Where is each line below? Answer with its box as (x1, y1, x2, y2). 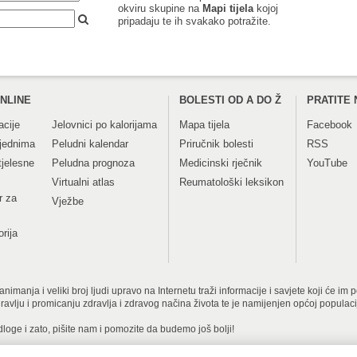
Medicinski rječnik (179, 157, 262, 170)
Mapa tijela (179, 119, 229, 131)
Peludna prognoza (52, 157, 135, 170)
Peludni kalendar (52, 138, 128, 151)
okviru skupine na (118, 2, 202, 15)
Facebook (307, 119, 352, 131)
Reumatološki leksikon (179, 176, 284, 189)
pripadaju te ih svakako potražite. (118, 15, 271, 28)
